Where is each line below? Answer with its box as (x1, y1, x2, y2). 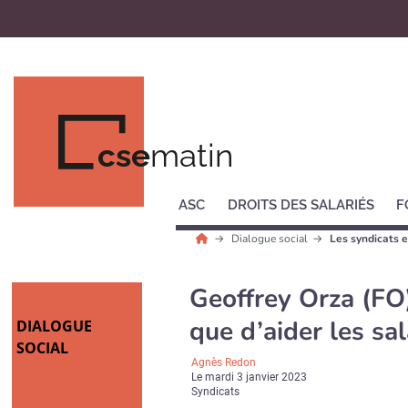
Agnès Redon (191, 356, 257, 369)
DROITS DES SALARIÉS (227, 197, 374, 213)
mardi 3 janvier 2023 (205, 371, 308, 383)
